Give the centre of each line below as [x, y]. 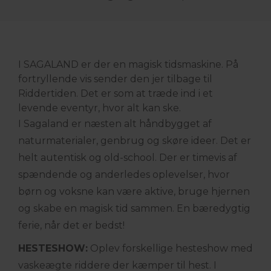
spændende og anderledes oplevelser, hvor [124, 175]
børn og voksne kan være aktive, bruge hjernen [134, 191]
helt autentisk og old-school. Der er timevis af [128, 158]
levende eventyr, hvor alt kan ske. [100, 108]
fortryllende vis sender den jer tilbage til [115, 79]
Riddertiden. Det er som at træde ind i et [116, 93]
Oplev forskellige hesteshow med [170, 248]
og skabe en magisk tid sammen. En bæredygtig [134, 208]
